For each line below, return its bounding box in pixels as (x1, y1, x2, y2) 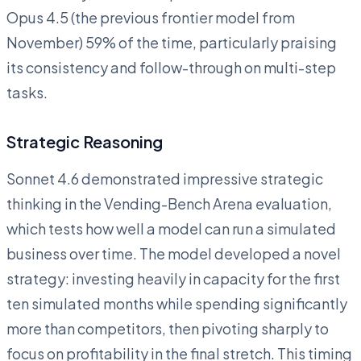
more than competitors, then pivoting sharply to (6, 318, 329, 338)
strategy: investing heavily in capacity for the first (6, 268, 340, 288)
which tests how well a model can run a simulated (6, 218, 336, 238)
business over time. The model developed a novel (6, 243, 341, 263)
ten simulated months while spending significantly (6, 293, 347, 313)
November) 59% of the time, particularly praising (6, 32, 337, 52)
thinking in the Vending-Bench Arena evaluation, (6, 193, 332, 213)
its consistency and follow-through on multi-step (6, 57, 336, 77)
